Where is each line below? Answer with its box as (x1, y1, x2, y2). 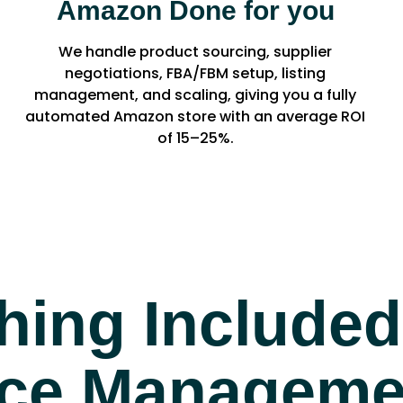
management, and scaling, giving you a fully (34, 84, 357, 105)
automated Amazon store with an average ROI (25, 105, 366, 127)
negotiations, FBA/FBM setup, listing (65, 62, 327, 84)
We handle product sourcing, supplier (58, 40, 333, 62)
